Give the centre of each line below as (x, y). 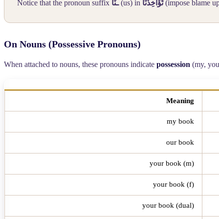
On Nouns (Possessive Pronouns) (72, 44)
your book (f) (174, 184)
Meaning (180, 100)
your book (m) (172, 163)
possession (173, 64)
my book (180, 121)
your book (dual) (168, 205)
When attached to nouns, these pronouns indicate (80, 64)
